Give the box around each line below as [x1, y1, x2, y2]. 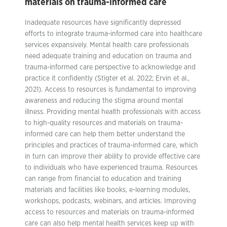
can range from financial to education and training [25, 175, 181, 182]
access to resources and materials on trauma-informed [25, 209, 194, 216]
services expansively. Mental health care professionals [25, 42, 189, 49]
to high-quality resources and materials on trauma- [25, 120, 183, 127]
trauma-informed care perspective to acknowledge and [25, 64, 196, 71]
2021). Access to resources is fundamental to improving [25, 86, 196, 93]
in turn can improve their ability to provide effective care [25, 153, 200, 160]
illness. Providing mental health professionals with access [25, 108, 201, 116]
